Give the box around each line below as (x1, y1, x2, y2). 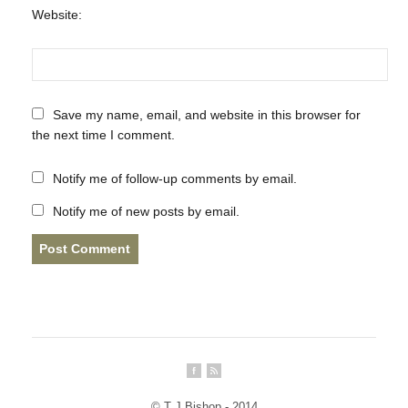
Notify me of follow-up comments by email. (52, 170, 297, 186)
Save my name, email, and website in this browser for (52, 107, 361, 122)
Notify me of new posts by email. (52, 203, 240, 219)
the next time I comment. (32, 127, 175, 142)
